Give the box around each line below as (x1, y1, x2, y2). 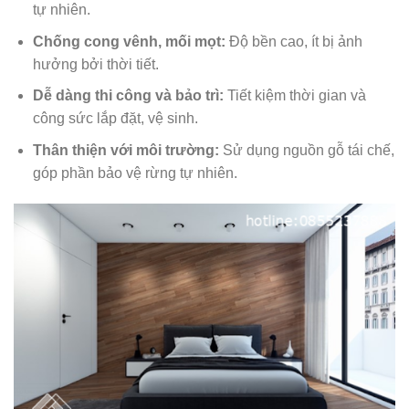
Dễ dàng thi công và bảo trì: (32, 88, 224, 104)
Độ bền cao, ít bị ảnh (225, 33, 362, 49)
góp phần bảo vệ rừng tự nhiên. (32, 165, 237, 181)
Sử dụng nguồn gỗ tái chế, (218, 142, 394, 158)
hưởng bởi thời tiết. (32, 56, 159, 72)
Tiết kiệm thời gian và (223, 88, 366, 104)
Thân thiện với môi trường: (32, 142, 219, 158)
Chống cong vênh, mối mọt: (32, 33, 225, 49)
